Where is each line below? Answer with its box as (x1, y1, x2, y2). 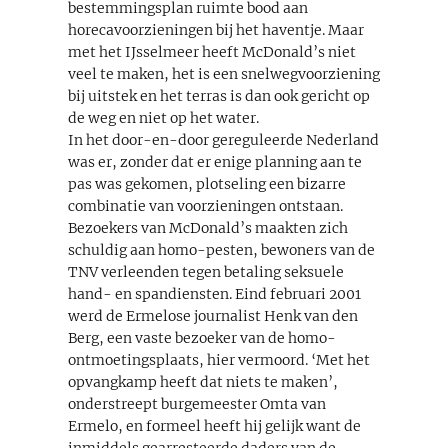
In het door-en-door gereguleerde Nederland (68, 130, 379, 149)
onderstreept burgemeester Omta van (68, 394, 326, 413)
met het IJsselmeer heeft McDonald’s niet (68, 42, 356, 61)
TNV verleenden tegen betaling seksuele (68, 262, 344, 281)
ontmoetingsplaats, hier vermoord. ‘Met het (68, 350, 370, 369)
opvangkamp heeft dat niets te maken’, (68, 372, 338, 391)
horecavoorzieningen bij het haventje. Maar (68, 20, 364, 39)
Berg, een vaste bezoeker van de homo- (68, 328, 336, 347)
